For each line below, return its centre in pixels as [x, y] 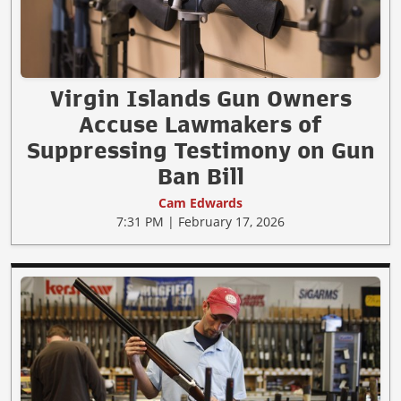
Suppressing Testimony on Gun [200, 151]
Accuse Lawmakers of [200, 125]
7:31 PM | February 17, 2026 [200, 222]
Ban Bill [200, 177]
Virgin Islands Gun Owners [200, 99]
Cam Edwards [200, 203]
